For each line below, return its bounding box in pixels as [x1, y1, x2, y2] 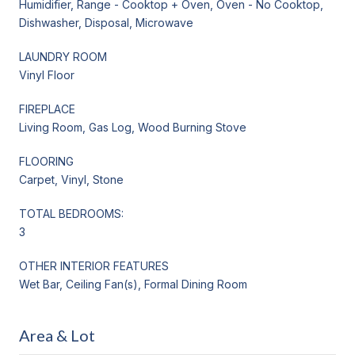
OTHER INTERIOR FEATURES [19, 258, 169, 273]
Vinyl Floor [19, 67, 74, 82]
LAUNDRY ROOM [19, 49, 107, 63]
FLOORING [19, 154, 74, 168]
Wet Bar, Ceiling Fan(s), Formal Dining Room [19, 277, 247, 291]
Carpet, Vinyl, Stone [19, 172, 124, 186]
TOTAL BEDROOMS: [19, 206, 124, 220]
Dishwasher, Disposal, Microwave [19, 15, 193, 29]
